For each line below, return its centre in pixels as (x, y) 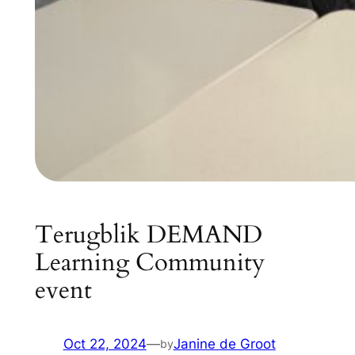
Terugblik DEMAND (148, 234)
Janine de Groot (224, 344)
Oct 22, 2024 (105, 344)
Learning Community (149, 262)
